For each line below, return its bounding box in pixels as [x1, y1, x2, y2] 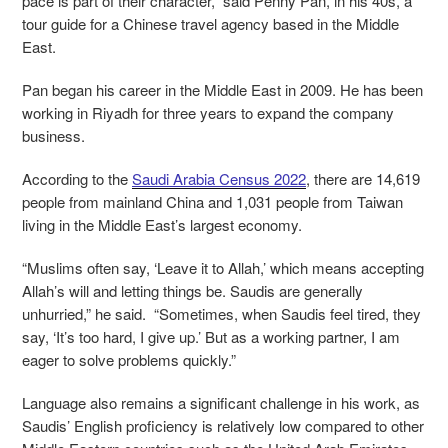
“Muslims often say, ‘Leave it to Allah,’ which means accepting [22, 256, 424, 278]
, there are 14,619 [306, 167, 420, 189]
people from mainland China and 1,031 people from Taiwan [22, 190, 403, 212]
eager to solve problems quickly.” [22, 348, 236, 370]
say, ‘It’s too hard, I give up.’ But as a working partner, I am [22, 325, 400, 347]
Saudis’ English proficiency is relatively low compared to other [22, 414, 424, 436]
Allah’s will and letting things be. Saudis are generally [22, 279, 363, 301]
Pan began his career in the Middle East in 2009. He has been [22, 78, 423, 100]
